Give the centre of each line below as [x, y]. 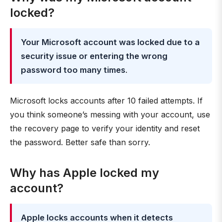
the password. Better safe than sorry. [80, 142]
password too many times [73, 70]
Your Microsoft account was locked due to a [110, 42]
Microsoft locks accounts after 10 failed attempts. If [106, 101]
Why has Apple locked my [84, 173]
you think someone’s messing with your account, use [110, 114]
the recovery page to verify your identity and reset [105, 128]
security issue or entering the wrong [94, 56]
